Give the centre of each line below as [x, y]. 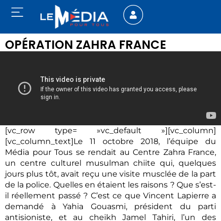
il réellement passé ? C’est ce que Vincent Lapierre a [110, 196]
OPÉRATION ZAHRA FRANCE [86, 45]
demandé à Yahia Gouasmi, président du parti [110, 207]
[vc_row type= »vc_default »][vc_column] [110, 131]
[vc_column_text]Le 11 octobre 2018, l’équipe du [110, 142]
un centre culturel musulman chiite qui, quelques [110, 163]
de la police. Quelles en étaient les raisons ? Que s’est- [110, 185]
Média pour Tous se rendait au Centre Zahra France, [110, 152]
